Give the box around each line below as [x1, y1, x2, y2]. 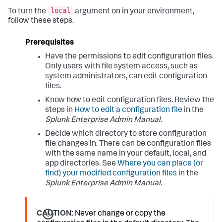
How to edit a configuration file [74, 107, 182, 115]
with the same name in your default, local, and [45, 150, 206, 159]
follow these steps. [8, 17, 74, 26]
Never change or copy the [73, 210, 166, 219]
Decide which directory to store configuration [45, 130, 207, 139]
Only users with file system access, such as [45, 63, 198, 71]
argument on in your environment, [73, 7, 194, 16]
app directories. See [45, 160, 117, 168]
